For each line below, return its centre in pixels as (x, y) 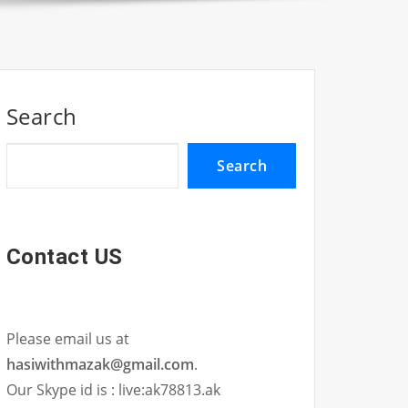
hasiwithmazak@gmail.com (100, 365)
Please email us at (68, 339)
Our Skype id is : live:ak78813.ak (115, 390)
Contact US (65, 257)
